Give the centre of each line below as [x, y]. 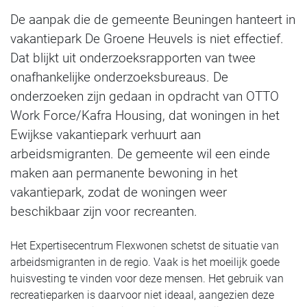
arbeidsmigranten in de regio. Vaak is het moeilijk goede [145, 262]
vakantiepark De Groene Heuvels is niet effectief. [147, 39]
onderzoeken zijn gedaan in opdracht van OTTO [145, 96]
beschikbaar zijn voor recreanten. [104, 211]
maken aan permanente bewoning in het [124, 173]
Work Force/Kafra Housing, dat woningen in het [145, 115]
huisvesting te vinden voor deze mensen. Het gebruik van [147, 279]
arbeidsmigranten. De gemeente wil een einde [140, 154]
